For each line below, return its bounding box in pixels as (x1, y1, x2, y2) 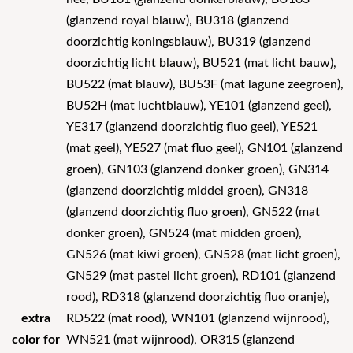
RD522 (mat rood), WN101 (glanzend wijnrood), (66, 313, 329, 325)
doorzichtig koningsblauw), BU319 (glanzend (66, 36, 311, 49)
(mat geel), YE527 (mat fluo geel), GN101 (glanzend (66, 143, 343, 155)
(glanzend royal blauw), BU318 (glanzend (66, 15, 289, 28)
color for (12, 333, 60, 346)
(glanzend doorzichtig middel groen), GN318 (66, 185, 308, 198)
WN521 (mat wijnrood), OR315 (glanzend (66, 334, 295, 347)
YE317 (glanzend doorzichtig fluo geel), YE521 (66, 121, 318, 134)
